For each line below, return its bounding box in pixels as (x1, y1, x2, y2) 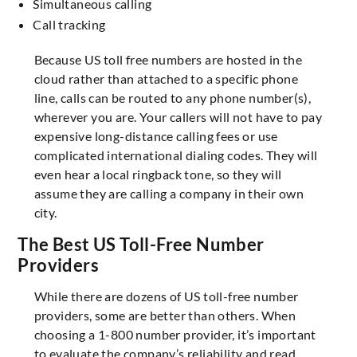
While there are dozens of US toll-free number (33, 288, 299, 304)
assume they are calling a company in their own (33, 186, 304, 202)
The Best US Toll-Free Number (18, 233, 265, 255)
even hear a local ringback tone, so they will (33, 167, 282, 182)
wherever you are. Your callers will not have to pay (33, 109, 322, 125)
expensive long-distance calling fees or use (33, 128, 278, 144)
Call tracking (33, 17, 106, 33)
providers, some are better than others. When (33, 308, 296, 324)
